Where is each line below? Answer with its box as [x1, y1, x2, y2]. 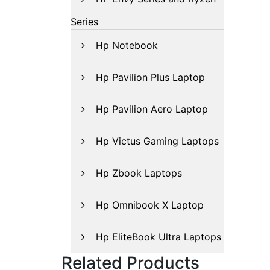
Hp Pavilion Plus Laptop [96, 71, 205, 83]
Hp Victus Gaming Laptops [96, 135, 219, 147]
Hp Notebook [96, 39, 158, 51]
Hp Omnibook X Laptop [96, 199, 204, 211]
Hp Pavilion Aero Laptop [96, 103, 208, 115]
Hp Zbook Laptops [96, 167, 182, 179]
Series [71, 16, 98, 28]
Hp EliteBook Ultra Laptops [96, 231, 221, 243]
